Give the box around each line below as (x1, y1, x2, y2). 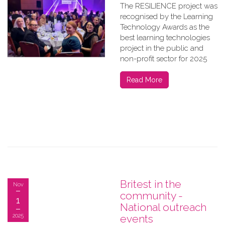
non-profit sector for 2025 (120, 54, 207, 63)
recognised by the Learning (120, 12, 213, 21)
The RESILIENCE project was (120, 2, 217, 11)
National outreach (120, 201, 206, 213)
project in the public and (120, 44, 203, 53)
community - (120, 189, 183, 202)
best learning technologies (120, 33, 210, 42)
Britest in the (120, 178, 181, 190)
